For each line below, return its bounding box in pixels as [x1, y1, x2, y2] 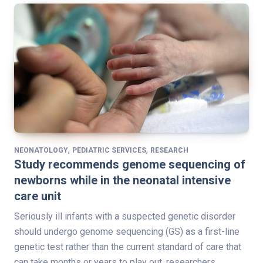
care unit [14, 188, 61, 203]
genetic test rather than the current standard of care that [14, 241, 241, 252]
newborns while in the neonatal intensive [14, 173, 231, 187]
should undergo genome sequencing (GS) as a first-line [14, 225, 240, 237]
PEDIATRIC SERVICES [72, 146, 146, 154]
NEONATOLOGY [14, 146, 68, 154]
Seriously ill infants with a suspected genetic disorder [14, 210, 235, 222]
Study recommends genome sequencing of [14, 157, 245, 171]
